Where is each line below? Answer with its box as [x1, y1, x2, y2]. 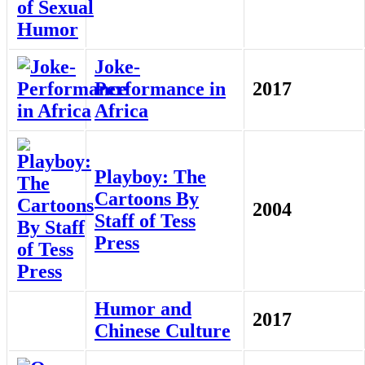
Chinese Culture [95, 320, 231, 342]
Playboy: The [95, 166, 206, 188]
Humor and [95, 298, 191, 320]
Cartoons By [95, 188, 199, 210]
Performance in [95, 78, 226, 100]
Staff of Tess [95, 210, 196, 232]
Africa [95, 100, 148, 122]
